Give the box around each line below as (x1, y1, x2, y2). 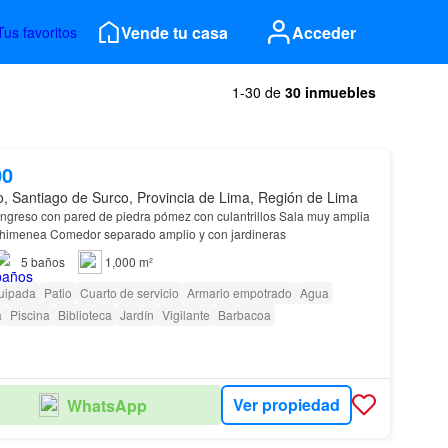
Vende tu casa (121, 20, 228, 44)
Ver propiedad (232, 393, 340, 417)
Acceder (292, 20, 356, 44)
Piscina (9, 306, 50, 323)
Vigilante (161, 306, 210, 323)
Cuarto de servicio (79, 284, 179, 301)
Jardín (119, 306, 154, 323)
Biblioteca (57, 306, 112, 323)
